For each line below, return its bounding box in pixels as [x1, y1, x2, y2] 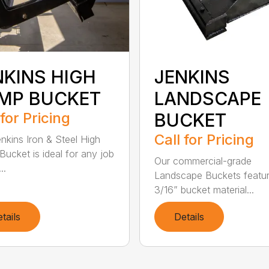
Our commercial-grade [154, 155, 252, 168]
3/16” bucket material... [154, 184, 254, 196]
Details [174, 211, 204, 223]
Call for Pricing [154, 131, 254, 149]
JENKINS [154, 66, 230, 88]
